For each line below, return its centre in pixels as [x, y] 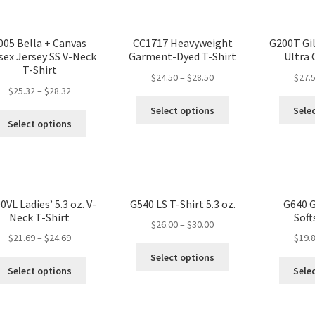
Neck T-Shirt [40, 217]
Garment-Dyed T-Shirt [183, 57]
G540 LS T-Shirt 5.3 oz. [182, 204]
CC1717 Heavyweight [182, 43]
